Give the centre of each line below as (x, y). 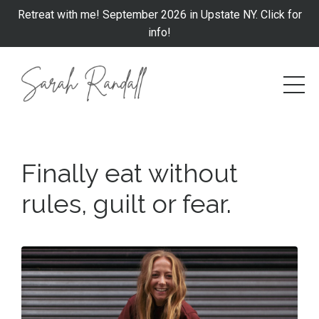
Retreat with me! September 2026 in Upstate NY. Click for (159, 15)
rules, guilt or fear (124, 204)
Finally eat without (130, 173)
